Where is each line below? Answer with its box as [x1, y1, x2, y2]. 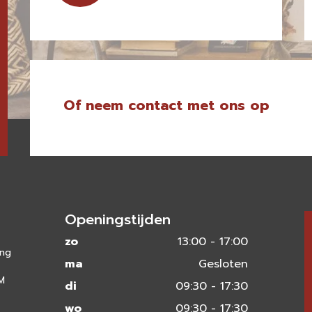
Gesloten [198, 256, 248, 272]
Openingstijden [64, 209, 171, 230]
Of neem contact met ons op [63, 95, 270, 116]
